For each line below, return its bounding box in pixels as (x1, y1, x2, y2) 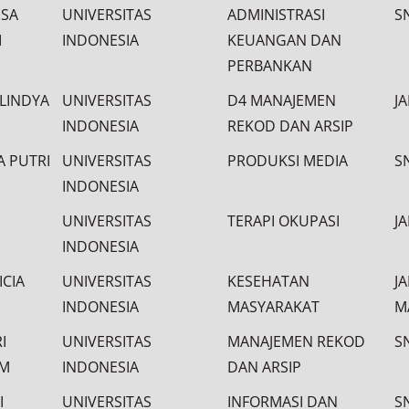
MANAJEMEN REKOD (227, 331, 365, 351)
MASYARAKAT (227, 297, 320, 317)
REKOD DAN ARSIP (227, 116, 353, 136)
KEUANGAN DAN (227, 30, 341, 50)
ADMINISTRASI (227, 5, 325, 25)
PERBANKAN (227, 56, 312, 76)
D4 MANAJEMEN (227, 90, 336, 110)
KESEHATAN (227, 271, 309, 291)
